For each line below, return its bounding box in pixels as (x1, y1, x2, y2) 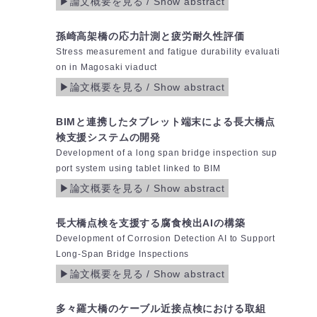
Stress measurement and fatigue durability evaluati (55, 47, 280, 57)
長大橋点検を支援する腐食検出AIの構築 (55, 217, 246, 229)
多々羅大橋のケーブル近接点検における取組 (55, 303, 266, 315)
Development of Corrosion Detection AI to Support (55, 234, 276, 244)
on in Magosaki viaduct (55, 62, 158, 73)
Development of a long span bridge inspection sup (55, 148, 278, 158)
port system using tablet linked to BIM (55, 163, 221, 174)
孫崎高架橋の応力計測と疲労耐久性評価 (55, 30, 245, 42)
